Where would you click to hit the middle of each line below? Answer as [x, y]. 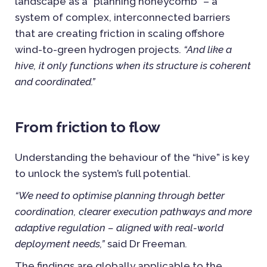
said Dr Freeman [146, 243]
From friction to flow [88, 127]
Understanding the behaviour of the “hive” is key [132, 157]
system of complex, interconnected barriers [122, 17]
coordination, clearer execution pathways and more [133, 211]
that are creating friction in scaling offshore [120, 33]
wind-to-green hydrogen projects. [98, 49]
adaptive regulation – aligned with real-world [119, 227]
